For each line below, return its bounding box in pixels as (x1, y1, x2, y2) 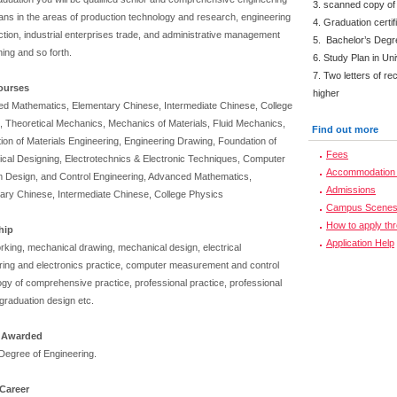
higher (313, 88, 339, 98)
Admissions (326, 184, 376, 195)
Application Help (326, 237, 394, 248)
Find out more (312, 124, 378, 135)
